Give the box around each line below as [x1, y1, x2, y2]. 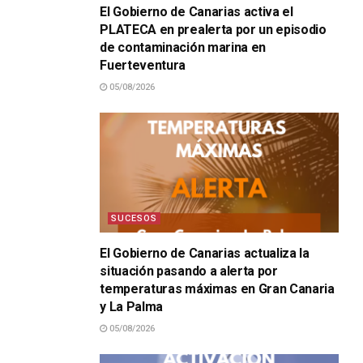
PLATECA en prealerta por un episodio [100, 22, 327, 38]
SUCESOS [111, 212, 158, 224]
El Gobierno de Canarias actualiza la [100, 245, 310, 261]
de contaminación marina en [100, 40, 267, 56]
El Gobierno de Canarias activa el [100, 4, 293, 20]
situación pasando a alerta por [100, 263, 278, 279]
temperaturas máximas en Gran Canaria [100, 280, 335, 297]
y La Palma [100, 298, 164, 314]
